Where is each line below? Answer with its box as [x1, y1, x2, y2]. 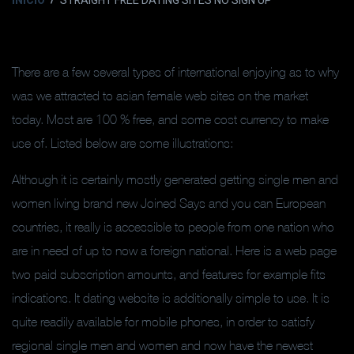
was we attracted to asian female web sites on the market [12, 88, 308, 103]
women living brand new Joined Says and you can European [12, 196, 326, 210]
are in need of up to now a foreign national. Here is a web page [12, 243, 337, 258]
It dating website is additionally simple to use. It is [71, 291, 330, 305]
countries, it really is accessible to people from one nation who [12, 220, 334, 234]
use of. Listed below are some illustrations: [12, 136, 233, 150]
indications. [12, 291, 71, 305]
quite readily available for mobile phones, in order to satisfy [12, 314, 314, 329]
